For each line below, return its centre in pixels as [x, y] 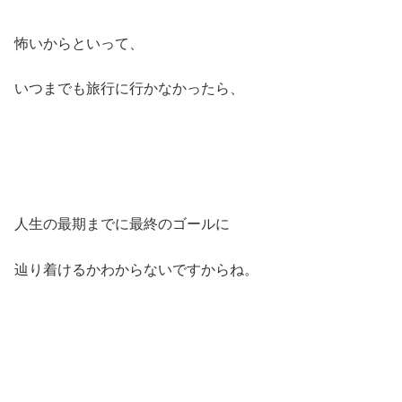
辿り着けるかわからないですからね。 [136, 269]
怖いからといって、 [79, 43]
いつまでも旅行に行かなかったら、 [129, 89]
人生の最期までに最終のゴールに [122, 224]
